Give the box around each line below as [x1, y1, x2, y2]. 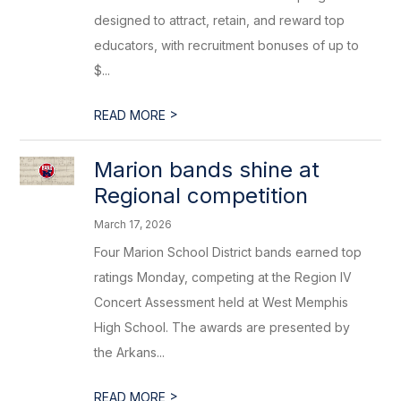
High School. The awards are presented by [94, 320, 351, 335]
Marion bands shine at [94, 157, 320, 183]
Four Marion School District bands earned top [94, 244, 363, 260]
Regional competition [94, 183, 309, 209]
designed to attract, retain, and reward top [94, 13, 346, 28]
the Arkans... [94, 345, 166, 360]
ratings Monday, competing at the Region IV [94, 269, 353, 285]
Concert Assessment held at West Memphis [94, 294, 349, 310]
